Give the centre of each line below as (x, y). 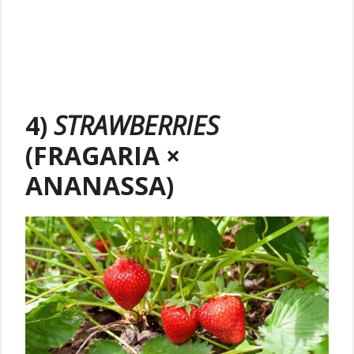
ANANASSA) (100, 186)
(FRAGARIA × (103, 156)
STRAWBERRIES (136, 126)
